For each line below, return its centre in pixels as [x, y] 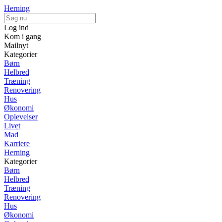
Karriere [17, 143]
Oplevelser [21, 117]
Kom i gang [23, 36]
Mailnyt [16, 45]
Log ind [16, 28]
